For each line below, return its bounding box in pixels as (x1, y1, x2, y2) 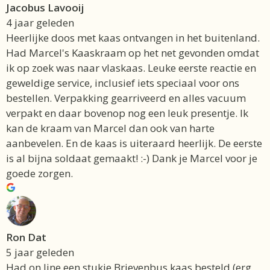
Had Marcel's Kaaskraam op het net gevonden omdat (6, 46, 259, 60)
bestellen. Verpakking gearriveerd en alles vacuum (6, 91, 246, 105)
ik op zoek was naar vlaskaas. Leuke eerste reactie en (6, 61, 256, 75)
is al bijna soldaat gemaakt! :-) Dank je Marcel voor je (6, 151, 257, 166)
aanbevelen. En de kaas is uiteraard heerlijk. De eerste (6, 136, 262, 151)
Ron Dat (6, 230, 46, 245)
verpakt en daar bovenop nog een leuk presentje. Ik (6, 106, 248, 121)
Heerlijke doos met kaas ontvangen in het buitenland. (6, 31, 260, 45)
